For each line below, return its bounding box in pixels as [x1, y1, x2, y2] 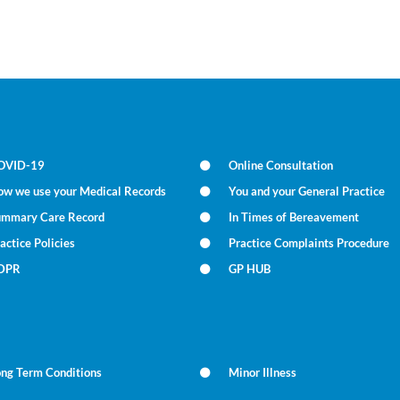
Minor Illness [229, 365, 297, 379]
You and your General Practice [229, 184, 386, 198]
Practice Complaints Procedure [229, 236, 390, 250]
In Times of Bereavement [229, 210, 360, 224]
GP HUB [229, 262, 271, 276]
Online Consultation [229, 158, 334, 172]
